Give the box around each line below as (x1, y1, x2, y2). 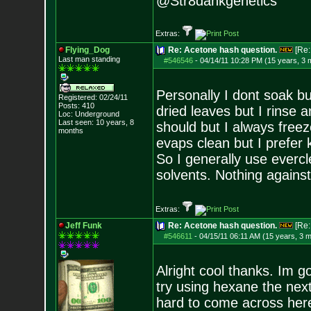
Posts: (58, 101, 80, 110)
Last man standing (58, 55, 120, 63)
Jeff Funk (65, 221, 102, 230)
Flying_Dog (65, 45, 110, 55)
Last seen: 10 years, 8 (58, 118, 134, 126)
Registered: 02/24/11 (58, 93, 128, 101)
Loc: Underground (58, 110, 119, 118)
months (58, 126, 83, 135)
